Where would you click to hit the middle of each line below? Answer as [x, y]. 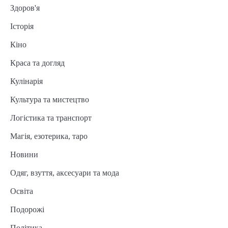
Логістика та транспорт [51, 118]
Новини [24, 155]
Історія [22, 26]
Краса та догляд [37, 63]
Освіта [22, 191]
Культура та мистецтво [50, 100]
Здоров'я [25, 8]
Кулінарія [26, 81]
